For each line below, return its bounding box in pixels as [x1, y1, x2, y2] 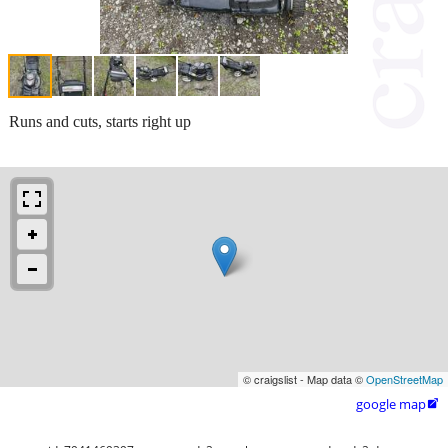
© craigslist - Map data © [243, 370, 366, 387]
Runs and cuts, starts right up [9, 112, 191, 130]
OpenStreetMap [366, 370, 443, 387]
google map [356, 394, 426, 413]
